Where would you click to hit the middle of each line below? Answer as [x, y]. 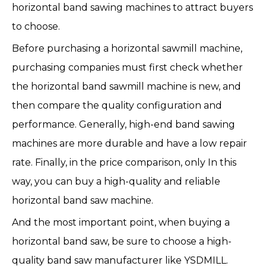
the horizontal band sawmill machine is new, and [126, 86]
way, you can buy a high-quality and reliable [116, 181]
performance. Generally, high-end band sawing [123, 124]
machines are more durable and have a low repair [129, 143]
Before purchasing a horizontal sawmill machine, [127, 48]
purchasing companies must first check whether [127, 67]
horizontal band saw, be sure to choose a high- [122, 241]
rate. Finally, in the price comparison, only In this [124, 162]
